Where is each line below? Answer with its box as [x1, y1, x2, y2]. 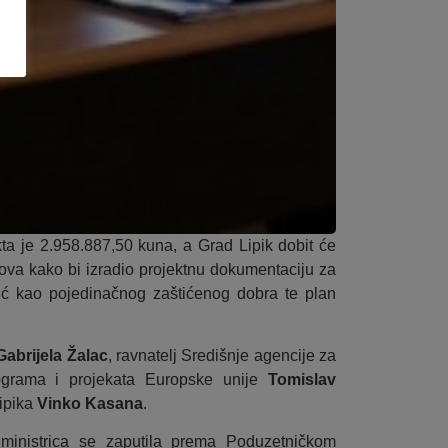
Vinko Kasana [36, 394, 143, 412]
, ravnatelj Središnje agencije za [107, 346, 337, 364]
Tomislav [268, 370, 336, 388]
